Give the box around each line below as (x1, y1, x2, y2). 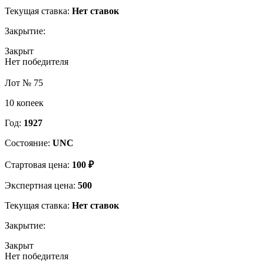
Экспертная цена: (5, 180, 78, 190)
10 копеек (5, 97, 44, 108)
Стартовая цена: (5, 159, 72, 170)
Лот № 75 (5, 77, 43, 88)
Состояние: (5, 137, 52, 148)
